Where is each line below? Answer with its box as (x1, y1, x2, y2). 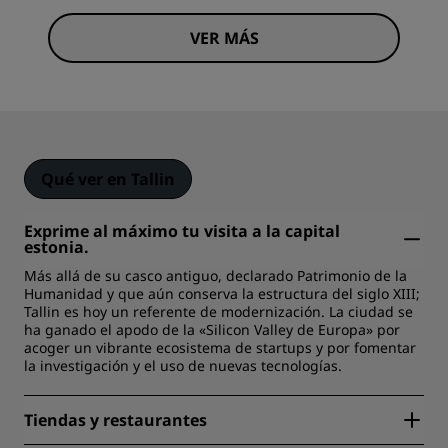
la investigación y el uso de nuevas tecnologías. (24, 356, 342, 376)
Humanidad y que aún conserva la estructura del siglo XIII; (24, 284, 420, 304)
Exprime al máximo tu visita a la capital (24, 220, 340, 243)
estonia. (24, 236, 89, 259)
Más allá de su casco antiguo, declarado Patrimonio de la (24, 266, 407, 286)
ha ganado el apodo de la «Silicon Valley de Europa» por (24, 320, 400, 340)
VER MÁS (189, 27, 259, 50)
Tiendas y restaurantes (24, 409, 207, 432)
